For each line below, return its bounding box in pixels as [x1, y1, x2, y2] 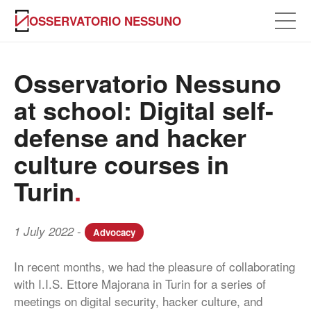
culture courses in [14, 146, 229, 182]
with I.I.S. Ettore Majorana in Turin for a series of [14, 275, 266, 292]
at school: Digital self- [14, 92, 274, 128]
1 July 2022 [14, 223, 74, 239]
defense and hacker [14, 119, 246, 155]
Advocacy [93, 226, 135, 239]
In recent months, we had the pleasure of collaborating [14, 258, 295, 275]
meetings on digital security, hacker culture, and [14, 292, 262, 310]
